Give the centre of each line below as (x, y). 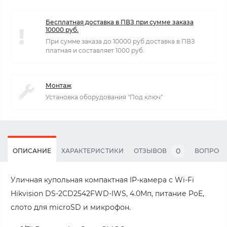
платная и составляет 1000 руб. (95, 50)
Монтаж (59, 85)
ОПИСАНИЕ (32, 151)
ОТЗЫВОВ (150, 151)
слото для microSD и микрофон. (71, 207)
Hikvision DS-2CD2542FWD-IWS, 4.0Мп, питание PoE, (107, 194)
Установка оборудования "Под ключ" (104, 97)
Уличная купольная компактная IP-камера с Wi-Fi (102, 180)
